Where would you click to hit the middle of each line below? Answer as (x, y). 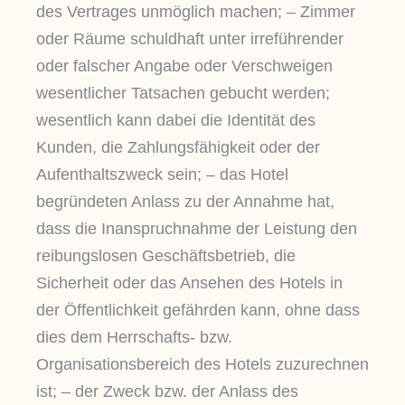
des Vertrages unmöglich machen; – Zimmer (196, 12)
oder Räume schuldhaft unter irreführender (190, 39)
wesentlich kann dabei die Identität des (176, 121)
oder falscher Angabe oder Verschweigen (184, 66)
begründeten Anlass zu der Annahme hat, (185, 202)
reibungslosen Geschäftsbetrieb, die (166, 256)
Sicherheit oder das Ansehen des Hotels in (189, 283)
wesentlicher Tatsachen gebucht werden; (183, 94)
